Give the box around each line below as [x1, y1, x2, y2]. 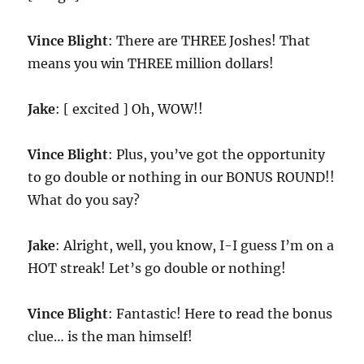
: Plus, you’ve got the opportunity [108, 146, 326, 163]
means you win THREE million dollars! [28, 55, 275, 72]
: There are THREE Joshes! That [108, 32, 311, 50]
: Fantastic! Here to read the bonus [108, 305, 333, 323]
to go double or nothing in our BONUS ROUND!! [28, 169, 336, 186]
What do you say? [28, 192, 141, 209]
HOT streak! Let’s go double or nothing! [28, 260, 287, 277]
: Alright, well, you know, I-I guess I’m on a [55, 237, 335, 254]
